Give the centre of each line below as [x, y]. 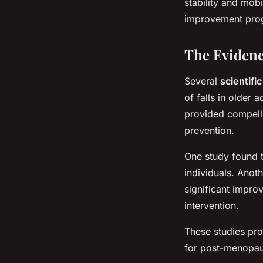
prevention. [209, 130]
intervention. [212, 205]
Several [202, 81]
